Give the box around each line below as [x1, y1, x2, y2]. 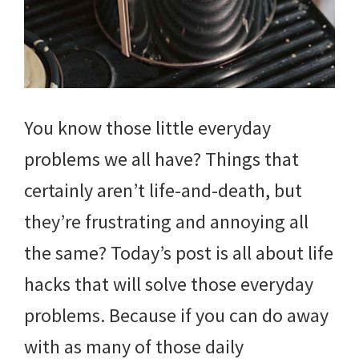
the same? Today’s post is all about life [24, 240, 333, 265]
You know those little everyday [24, 115, 271, 140]
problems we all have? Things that [24, 147, 299, 171]
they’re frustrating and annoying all [24, 209, 309, 234]
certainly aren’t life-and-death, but [24, 178, 302, 203]
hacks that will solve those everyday [24, 272, 313, 296]
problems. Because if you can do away [24, 303, 329, 328]
